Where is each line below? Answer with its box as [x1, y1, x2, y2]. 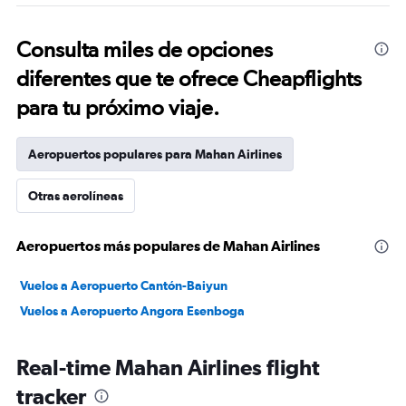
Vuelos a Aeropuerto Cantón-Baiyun [20, 278, 227, 293]
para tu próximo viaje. [16, 94, 219, 121]
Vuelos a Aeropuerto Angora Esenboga [20, 304, 245, 318]
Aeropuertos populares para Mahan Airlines [28, 147, 282, 161]
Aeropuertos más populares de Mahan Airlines [16, 237, 320, 254]
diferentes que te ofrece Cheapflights [16, 65, 362, 92]
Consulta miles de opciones [16, 36, 273, 63]
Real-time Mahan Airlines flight [16, 354, 320, 380]
